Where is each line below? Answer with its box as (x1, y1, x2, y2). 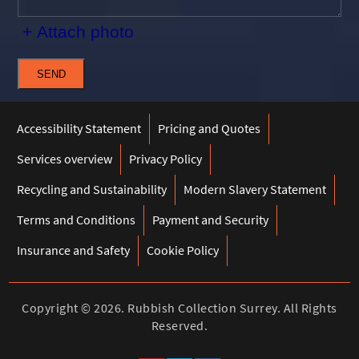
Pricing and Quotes (158, 119, 261, 136)
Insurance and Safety (17, 241, 131, 258)
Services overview (17, 150, 113, 167)
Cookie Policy (147, 241, 220, 258)
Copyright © (22, 299, 95, 316)
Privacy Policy (129, 150, 203, 167)
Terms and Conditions (17, 211, 136, 228)
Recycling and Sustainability (17, 180, 167, 197)
